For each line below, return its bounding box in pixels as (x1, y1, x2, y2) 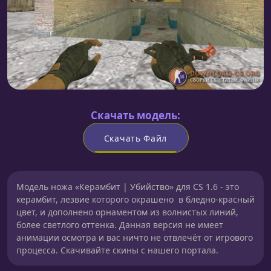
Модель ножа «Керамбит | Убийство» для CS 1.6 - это (16, 181, 239, 193)
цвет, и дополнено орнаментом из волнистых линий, (16, 206, 238, 218)
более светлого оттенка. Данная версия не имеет (16, 219, 223, 231)
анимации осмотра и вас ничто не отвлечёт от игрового (16, 232, 253, 244)
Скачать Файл (103, 132, 168, 144)
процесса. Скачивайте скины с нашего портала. (16, 244, 218, 256)
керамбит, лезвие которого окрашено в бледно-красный (16, 194, 255, 206)
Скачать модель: (91, 108, 180, 123)
